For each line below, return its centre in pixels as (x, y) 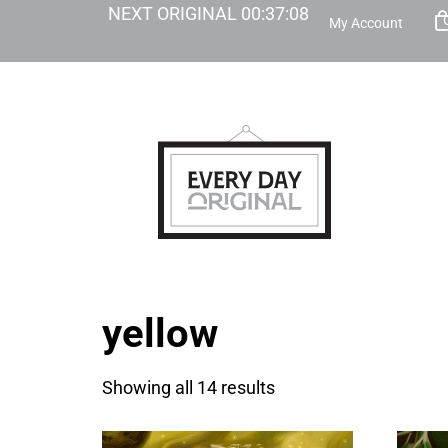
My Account (365, 23)
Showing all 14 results (188, 387)
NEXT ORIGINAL (174, 13)
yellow (160, 333)
